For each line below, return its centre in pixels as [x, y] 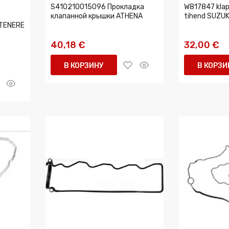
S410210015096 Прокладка [97, 7]
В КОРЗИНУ [84, 66]
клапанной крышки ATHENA [97, 16]
